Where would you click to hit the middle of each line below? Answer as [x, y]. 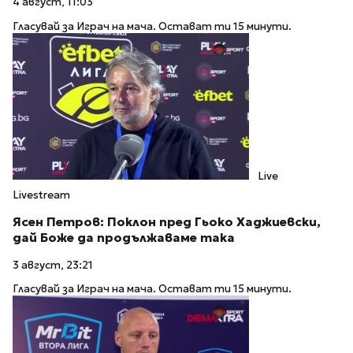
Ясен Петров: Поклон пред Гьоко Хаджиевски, [167, 221]
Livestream [41, 195]
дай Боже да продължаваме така [124, 237]
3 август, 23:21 [53, 265]
